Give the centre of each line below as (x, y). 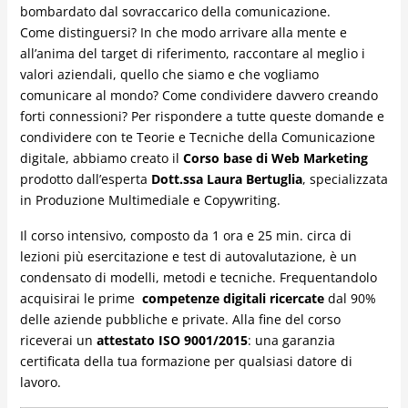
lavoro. (40, 382)
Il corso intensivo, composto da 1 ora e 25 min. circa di (185, 236)
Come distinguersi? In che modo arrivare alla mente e (183, 33)
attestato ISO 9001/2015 (172, 341)
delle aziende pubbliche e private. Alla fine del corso (180, 320)
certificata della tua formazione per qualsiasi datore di (186, 362)
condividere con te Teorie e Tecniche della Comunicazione (197, 138)
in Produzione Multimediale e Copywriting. (150, 200)
